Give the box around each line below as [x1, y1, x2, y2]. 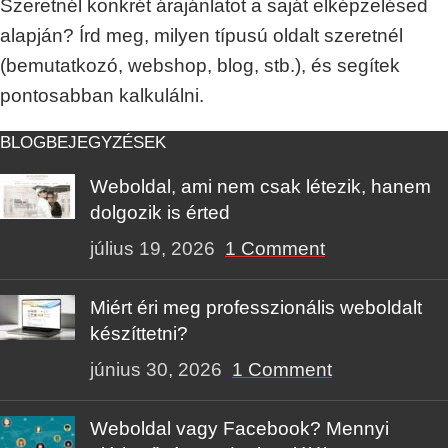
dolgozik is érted [90, 202, 230, 223]
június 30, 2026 [90, 359, 222, 380]
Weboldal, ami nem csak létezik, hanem [90, 176, 431, 197]
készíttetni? [90, 323, 188, 344]
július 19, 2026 [90, 238, 215, 259]
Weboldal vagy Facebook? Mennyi [90, 418, 389, 439]
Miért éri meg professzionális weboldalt [90, 297, 422, 318]
